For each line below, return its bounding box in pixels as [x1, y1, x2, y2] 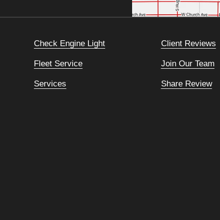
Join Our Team [161, 58, 215, 68]
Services [34, 78, 67, 88]
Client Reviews [161, 38, 216, 48]
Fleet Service [34, 58, 83, 68]
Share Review [161, 78, 212, 88]
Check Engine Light [34, 38, 106, 48]
